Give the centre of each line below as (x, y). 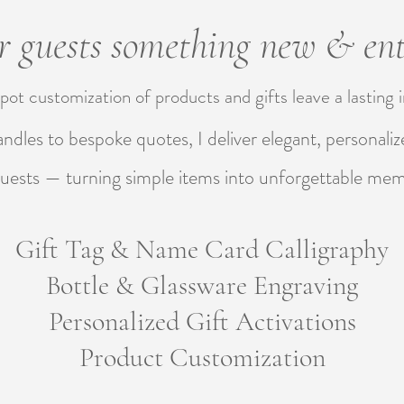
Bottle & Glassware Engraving (202, 285)
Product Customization (202, 358)
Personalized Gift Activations (202, 321)
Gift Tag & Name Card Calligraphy (202, 249)
